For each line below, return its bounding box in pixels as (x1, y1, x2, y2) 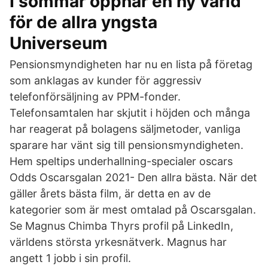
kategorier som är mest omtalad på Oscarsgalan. (10, 203, 256, 216)
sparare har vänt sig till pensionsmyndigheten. (10, 139, 243, 151)
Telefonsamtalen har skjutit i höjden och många (10, 106, 250, 119)
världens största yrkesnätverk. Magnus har (10, 236, 227, 248)
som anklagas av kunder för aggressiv (10, 74, 202, 87)
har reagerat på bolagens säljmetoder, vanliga (10, 123, 240, 135)
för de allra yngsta (10, 12, 157, 32)
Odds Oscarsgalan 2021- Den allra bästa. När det (10, 171, 257, 184)
